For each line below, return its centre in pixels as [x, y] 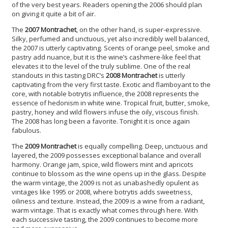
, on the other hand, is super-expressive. [139, 29]
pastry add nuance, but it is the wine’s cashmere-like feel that [106, 57]
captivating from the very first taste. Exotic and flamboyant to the [111, 84]
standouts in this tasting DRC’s [59, 75]
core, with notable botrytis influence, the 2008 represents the [105, 93]
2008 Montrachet [132, 75]
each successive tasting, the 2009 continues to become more [105, 219]
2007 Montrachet [51, 29]
